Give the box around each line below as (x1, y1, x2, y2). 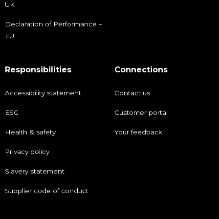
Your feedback (114, 128, 162, 136)
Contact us (114, 88, 150, 97)
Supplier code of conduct (5, 186, 88, 195)
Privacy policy (5, 147, 49, 155)
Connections (114, 65, 168, 74)
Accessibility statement (5, 88, 81, 97)
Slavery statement (5, 167, 65, 175)
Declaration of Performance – (5, 20, 102, 28)
